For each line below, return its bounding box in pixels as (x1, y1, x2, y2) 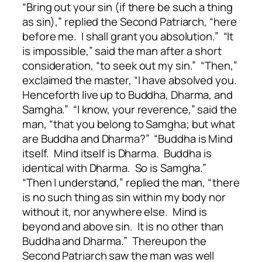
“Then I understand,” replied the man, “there (22, 175, 240, 191)
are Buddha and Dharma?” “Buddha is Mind (22, 131, 233, 147)
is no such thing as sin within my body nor (22, 189, 226, 205)
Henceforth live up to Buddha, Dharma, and (22, 87, 233, 103)
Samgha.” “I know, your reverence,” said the (22, 102, 237, 118)
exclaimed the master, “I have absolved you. (22, 73, 239, 88)
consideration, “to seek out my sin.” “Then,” (22, 58, 237, 74)
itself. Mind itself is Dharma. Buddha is (22, 146, 212, 161)
